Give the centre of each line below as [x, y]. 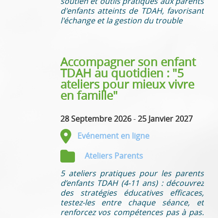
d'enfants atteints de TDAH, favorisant [132, 10]
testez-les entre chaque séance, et [132, 202]
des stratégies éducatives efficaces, [132, 192]
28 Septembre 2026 [96, 118]
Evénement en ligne [113, 136]
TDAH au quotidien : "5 [122, 73]
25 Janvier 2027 [165, 118]
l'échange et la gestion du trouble [121, 20]
